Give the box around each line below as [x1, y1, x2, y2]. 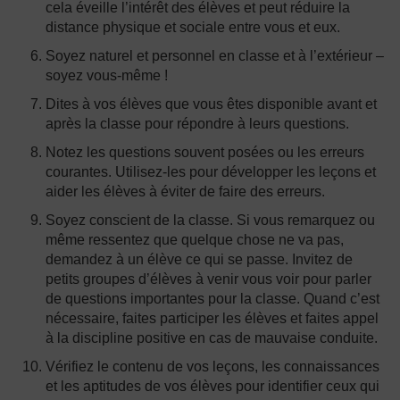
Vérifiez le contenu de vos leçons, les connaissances [46, 359, 380, 374]
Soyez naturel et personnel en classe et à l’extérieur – [46, 48, 385, 63]
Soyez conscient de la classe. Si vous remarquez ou [46, 212, 376, 228]
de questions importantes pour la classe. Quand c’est [46, 291, 380, 306]
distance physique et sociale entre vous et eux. [46, 20, 341, 35]
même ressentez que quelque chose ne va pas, [46, 232, 345, 247]
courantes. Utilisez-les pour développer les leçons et [46, 164, 377, 179]
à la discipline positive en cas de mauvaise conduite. [46, 330, 379, 346]
